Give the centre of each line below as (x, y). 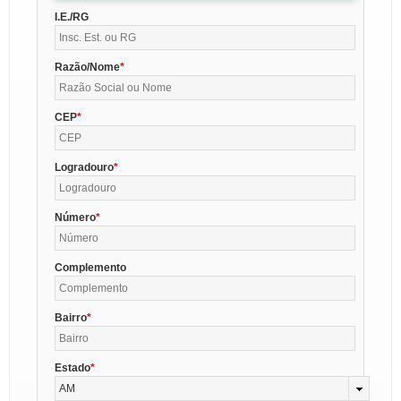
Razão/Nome (88, 67)
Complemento (91, 267)
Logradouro (85, 167)
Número (76, 217)
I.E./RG (72, 17)
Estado (73, 367)
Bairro (71, 317)
